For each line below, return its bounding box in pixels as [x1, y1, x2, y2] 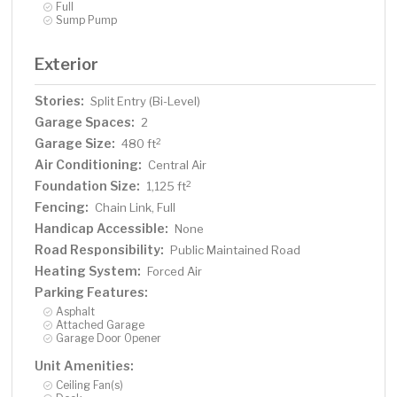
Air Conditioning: [35, 157, 143, 173]
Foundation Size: [35, 178, 141, 194]
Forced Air [147, 264, 203, 279]
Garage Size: [35, 136, 116, 152]
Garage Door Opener [56, 331, 162, 346]
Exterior [35, 54, 99, 74]
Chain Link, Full [95, 200, 176, 215]
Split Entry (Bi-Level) [90, 94, 201, 109]
